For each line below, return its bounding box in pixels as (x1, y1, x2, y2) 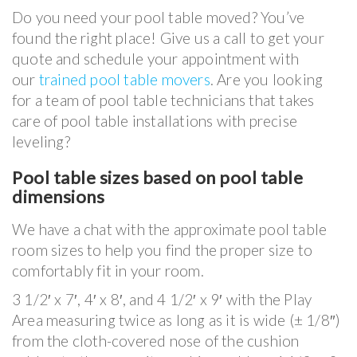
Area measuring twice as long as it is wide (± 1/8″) (12, 310, 341, 329)
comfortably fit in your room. (12, 261, 204, 280)
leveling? (12, 131, 70, 151)
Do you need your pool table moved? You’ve (12, 7, 305, 26)
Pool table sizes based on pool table (12, 166, 303, 188)
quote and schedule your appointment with (12, 49, 300, 68)
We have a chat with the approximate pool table (12, 219, 328, 238)
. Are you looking (210, 69, 324, 88)
